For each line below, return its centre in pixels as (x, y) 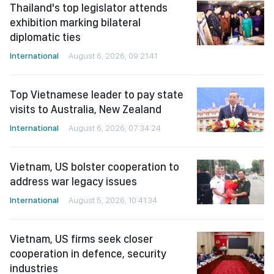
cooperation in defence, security (88, 254)
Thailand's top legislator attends (89, 8)
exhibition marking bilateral (75, 22)
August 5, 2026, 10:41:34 (113, 200)
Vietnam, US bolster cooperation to (94, 167)
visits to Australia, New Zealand (86, 109)
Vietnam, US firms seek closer (81, 239)
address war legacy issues (73, 181)
